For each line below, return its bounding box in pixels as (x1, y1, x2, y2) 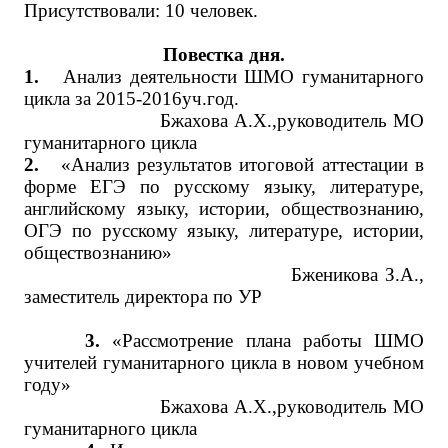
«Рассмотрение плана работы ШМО (112, 330, 425, 351)
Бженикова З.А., (24, 264, 424, 285)
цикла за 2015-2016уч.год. (24, 88, 239, 109)
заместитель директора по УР (24, 286, 262, 307)
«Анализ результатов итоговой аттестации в (60, 154, 425, 175)
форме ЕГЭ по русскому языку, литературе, (24, 176, 424, 197)
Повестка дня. (163, 44, 285, 65)
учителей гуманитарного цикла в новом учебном (24, 352, 424, 373)
